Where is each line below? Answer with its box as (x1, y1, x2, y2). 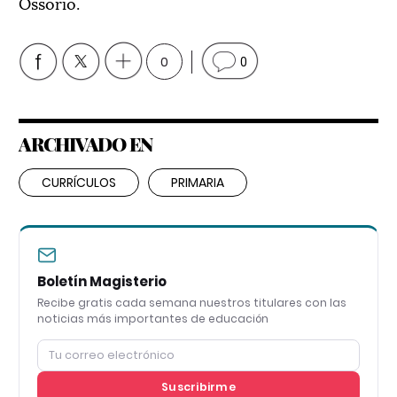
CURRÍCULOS (42, 174, 116, 192)
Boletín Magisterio (37, 272, 167, 292)
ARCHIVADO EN (19, 131, 152, 157)
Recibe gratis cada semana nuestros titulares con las (37, 295, 346, 311)
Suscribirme (161, 379, 236, 395)
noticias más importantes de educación (37, 311, 269, 327)
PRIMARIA (171, 174, 224, 192)
